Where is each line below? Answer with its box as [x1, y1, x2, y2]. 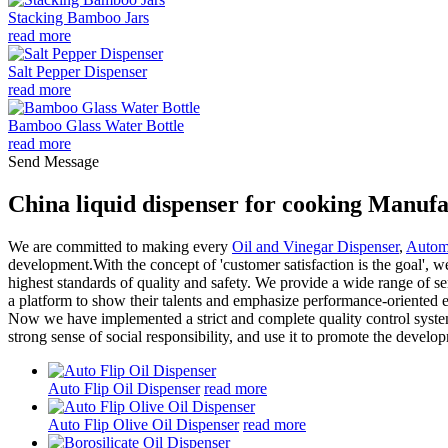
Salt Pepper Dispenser [8, 63, 147, 80]
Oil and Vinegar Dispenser [232, 237, 399, 255]
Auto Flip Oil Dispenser [48, 379, 200, 397]
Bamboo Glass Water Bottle [8, 117, 184, 134]
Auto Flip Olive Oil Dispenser [48, 415, 239, 433]
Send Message [8, 153, 99, 170]
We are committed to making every [8, 237, 232, 255]
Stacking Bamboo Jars [8, 9, 149, 26]
